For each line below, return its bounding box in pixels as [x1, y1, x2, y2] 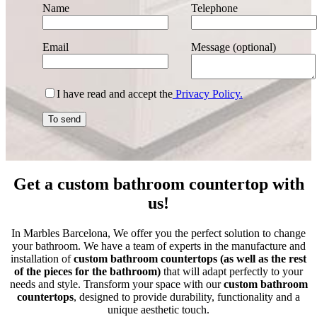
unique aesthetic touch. [108, 303, 209, 316]
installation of [11, 252, 74, 265]
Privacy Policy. [172, 88, 243, 100]
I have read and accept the [56, 88, 173, 100]
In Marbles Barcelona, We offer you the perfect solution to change [11, 226, 306, 239]
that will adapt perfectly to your [163, 265, 303, 277]
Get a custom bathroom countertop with [13, 174, 304, 193]
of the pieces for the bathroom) [14, 265, 163, 277]
